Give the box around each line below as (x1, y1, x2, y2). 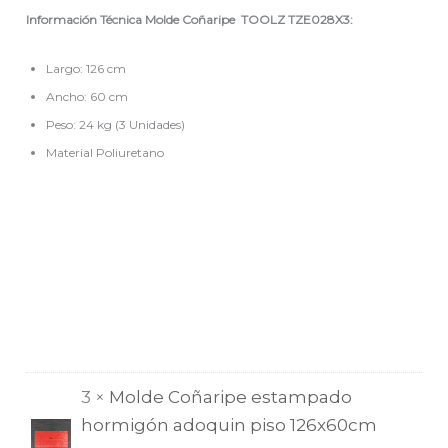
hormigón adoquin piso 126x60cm (81, 414, 378, 435)
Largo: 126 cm (46, 60, 127, 76)
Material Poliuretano (46, 144, 165, 160)
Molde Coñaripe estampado (109, 386, 353, 407)
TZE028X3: (288, 11, 354, 27)
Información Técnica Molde (26, 11, 183, 27)
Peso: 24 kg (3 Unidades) (46, 116, 186, 132)
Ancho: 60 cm (46, 88, 129, 104)
